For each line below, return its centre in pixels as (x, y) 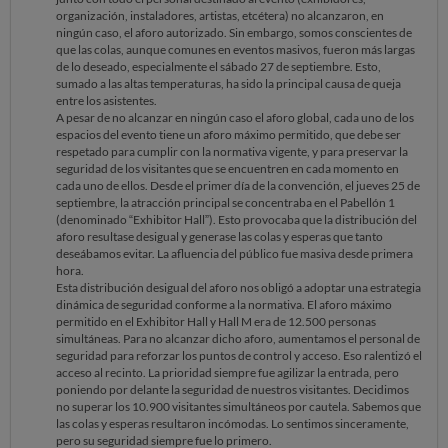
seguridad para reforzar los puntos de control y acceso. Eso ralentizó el (239, 355)
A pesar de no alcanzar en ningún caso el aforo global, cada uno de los (235, 117)
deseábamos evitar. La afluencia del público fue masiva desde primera (234, 253)
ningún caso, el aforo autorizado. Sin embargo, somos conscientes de (234, 32)
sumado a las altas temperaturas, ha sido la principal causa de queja (228, 83)
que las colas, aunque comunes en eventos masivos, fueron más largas (235, 49)
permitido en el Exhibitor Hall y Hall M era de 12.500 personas (216, 321)
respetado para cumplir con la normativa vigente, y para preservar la (232, 151)
